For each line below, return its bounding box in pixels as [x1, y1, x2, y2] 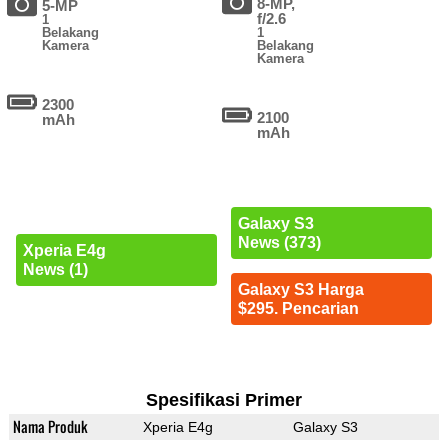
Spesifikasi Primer [145, 390, 302, 411]
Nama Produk [12, 416, 88, 438]
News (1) [22, 260, 88, 278]
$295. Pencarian [237, 300, 359, 318]
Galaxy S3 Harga [237, 281, 364, 299]
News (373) [237, 234, 321, 252]
